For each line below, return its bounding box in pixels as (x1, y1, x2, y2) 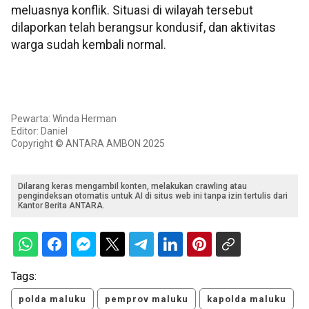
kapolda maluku (207, 294, 286, 305)
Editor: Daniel (11, 126, 68, 137)
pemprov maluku (105, 294, 188, 305)
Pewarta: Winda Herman (11, 113, 117, 125)
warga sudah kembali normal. (11, 37, 166, 52)
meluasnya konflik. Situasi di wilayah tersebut (11, 3, 253, 17)
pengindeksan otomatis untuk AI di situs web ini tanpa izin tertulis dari (18, 191, 288, 201)
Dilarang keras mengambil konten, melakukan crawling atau (18, 181, 247, 192)
